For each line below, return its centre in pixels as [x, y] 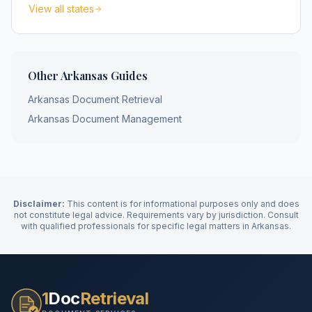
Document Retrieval [116, 99]
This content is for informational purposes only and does [182, 204]
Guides [128, 76]
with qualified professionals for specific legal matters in [136, 226]
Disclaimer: [39, 204]
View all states [61, 9]
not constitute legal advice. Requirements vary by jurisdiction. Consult [156, 215]
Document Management [126, 119]
